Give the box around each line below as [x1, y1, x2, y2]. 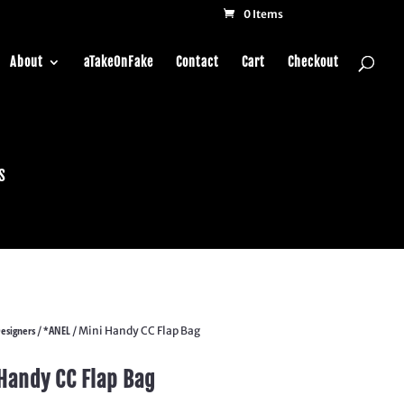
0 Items [243, 7, 283, 21]
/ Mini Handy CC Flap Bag [70, 324, 201, 338]
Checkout [288, 54, 339, 69]
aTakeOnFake [84, 54, 153, 69]
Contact [176, 54, 219, 69]
